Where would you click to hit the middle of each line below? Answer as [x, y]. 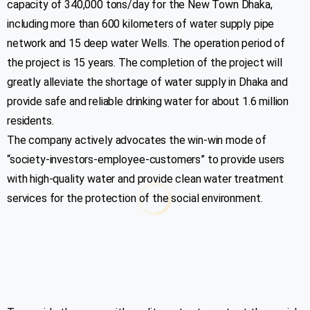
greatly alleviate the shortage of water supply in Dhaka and [147, 82]
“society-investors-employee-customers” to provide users [146, 160]
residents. [30, 121]
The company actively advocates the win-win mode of [137, 140]
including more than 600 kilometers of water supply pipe [141, 24]
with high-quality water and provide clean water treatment [145, 179]
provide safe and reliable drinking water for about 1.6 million [148, 102]
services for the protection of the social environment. [135, 199]
